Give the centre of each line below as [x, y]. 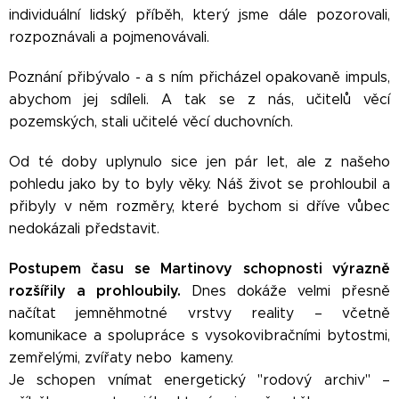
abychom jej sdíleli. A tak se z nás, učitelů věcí [199, 99]
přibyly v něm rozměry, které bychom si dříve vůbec [199, 206]
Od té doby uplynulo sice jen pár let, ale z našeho [199, 162]
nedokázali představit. [86, 228]
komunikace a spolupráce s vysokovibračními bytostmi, [199, 335]
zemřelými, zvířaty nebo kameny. [121, 358]
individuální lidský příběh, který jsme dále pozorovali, [199, 15]
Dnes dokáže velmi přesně [285, 291]
